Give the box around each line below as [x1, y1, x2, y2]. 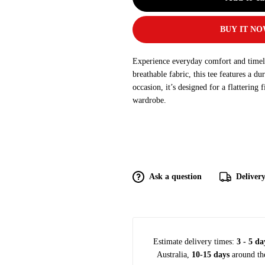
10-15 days [191, 250, 230, 259]
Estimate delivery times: [153, 237, 237, 246]
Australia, [156, 250, 192, 259]
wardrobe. [132, 96, 166, 105]
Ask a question [149, 172, 202, 181]
